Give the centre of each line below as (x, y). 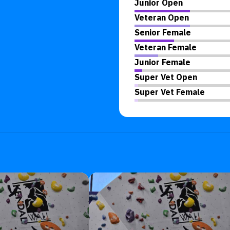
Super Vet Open (166, 77)
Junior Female (162, 62)
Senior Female (162, 32)
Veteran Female (165, 47)
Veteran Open (161, 17)
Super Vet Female (169, 92)
